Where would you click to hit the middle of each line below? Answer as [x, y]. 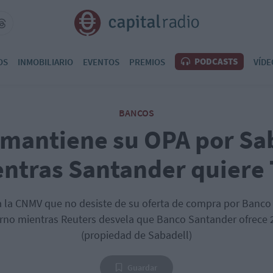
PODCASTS [215, 61]
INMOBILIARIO [45, 62]
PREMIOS [147, 62]
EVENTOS [101, 62]
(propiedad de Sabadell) [136, 235]
